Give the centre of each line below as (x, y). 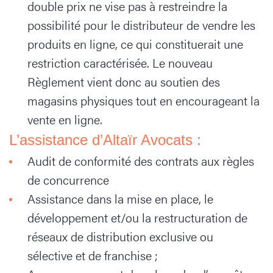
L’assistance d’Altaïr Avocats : (105, 140)
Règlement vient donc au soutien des (124, 81)
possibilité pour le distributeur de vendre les (141, 25)
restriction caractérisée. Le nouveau (120, 62)
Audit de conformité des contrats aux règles (141, 161)
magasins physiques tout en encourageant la (144, 100)
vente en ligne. (65, 119)
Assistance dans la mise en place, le (120, 198)
